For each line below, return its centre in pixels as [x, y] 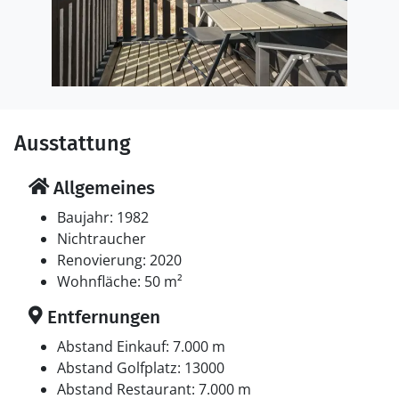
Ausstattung [73, 143]
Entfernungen [102, 317]
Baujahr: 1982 [103, 217]
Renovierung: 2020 [119, 260]
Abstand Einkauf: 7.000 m [141, 346]
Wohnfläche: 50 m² [120, 281]
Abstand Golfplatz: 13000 [141, 368]
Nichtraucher [102, 239]
